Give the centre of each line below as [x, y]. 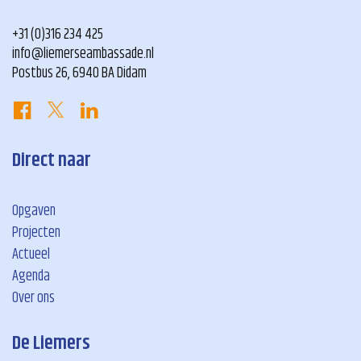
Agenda [31, 277]
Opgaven [34, 212]
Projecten [36, 233]
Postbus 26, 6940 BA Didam [79, 74]
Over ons [33, 299]
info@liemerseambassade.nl [83, 54]
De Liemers [51, 344]
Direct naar [52, 161]
